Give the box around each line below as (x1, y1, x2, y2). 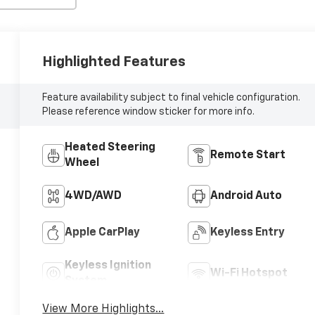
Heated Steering (65, 141, 156, 153)
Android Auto (210, 190, 282, 202)
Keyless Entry (210, 226, 285, 238)
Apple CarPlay (65, 226, 141, 238)
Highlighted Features (42, 54, 186, 69)
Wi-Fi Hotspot (210, 267, 288, 279)
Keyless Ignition (65, 259, 152, 271)
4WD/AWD (65, 190, 122, 202)
